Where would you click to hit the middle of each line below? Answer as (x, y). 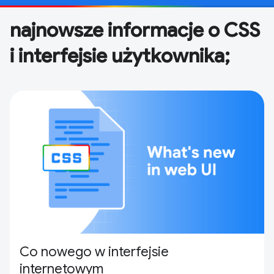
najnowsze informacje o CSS (135, 30)
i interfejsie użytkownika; (120, 56)
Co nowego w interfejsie (94, 252)
